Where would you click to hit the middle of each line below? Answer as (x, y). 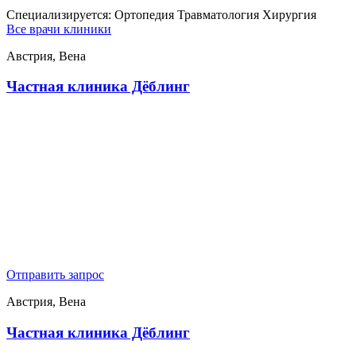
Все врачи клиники (59, 29)
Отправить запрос (55, 274)
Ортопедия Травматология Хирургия (215, 14)
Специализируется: (60, 14)
